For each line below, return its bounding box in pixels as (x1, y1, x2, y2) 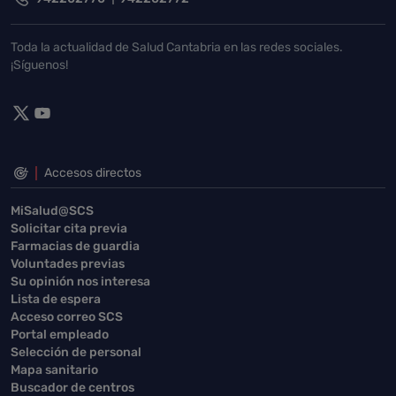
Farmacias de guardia (11, 238, 140, 254)
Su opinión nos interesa (11, 273, 150, 289)
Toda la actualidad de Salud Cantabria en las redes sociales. (11, 39, 343, 55)
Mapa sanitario (11, 362, 98, 377)
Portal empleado (11, 326, 109, 342)
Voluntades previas (11, 255, 125, 271)
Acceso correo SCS (11, 308, 123, 324)
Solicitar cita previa (11, 220, 127, 236)
